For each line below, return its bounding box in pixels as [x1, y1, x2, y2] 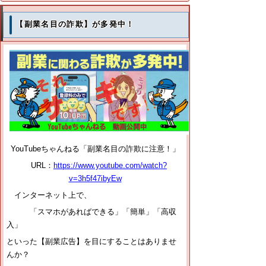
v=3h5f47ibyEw [68, 173, 122, 183]
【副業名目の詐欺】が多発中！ [15, 20, 135, 29]
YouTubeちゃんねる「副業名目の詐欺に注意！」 [10, 144, 180, 153]
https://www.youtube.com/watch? [53, 160, 167, 170]
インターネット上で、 [7, 190, 91, 199]
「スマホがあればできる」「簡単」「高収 [7, 207, 176, 216]
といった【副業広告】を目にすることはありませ [7, 236, 176, 246]
